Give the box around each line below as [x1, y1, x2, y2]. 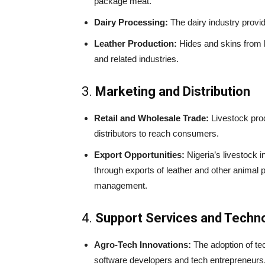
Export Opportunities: [94, 149, 185, 160]
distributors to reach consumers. [94, 128, 219, 138]
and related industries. [94, 53, 179, 64]
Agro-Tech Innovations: [94, 239, 191, 250]
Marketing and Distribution [95, 83, 250, 99]
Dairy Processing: [94, 17, 168, 27]
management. [94, 180, 147, 190]
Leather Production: [94, 38, 177, 49]
